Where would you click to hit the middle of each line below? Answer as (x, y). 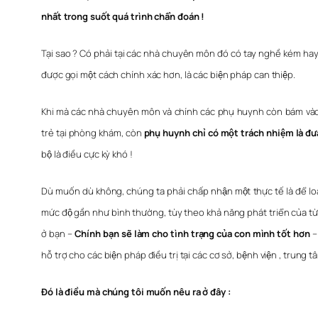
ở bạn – (58, 234)
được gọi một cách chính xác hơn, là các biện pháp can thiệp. (168, 75)
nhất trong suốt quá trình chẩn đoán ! (123, 17)
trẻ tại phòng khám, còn (93, 133)
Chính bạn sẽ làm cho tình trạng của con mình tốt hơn (192, 234)
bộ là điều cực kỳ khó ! (87, 154)
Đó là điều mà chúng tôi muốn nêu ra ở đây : (136, 292)
